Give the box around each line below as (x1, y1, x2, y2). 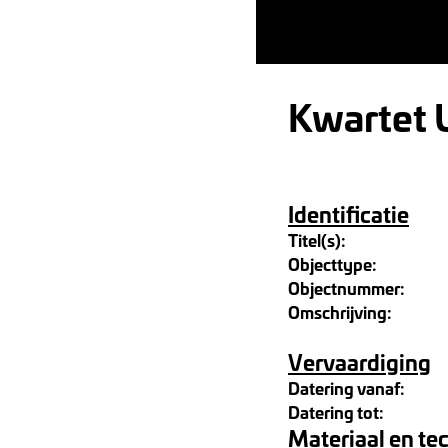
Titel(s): (288, 227, 346, 252)
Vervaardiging (288, 345, 431, 378)
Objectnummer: (288, 275, 405, 300)
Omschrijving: (288, 299, 392, 324)
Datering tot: (288, 399, 384, 424)
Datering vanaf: (288, 375, 405, 400)
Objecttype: (288, 251, 377, 276)
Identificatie (288, 197, 409, 230)
